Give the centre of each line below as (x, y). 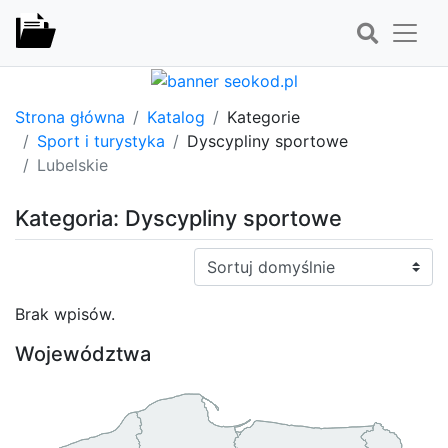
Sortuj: (218, 258)
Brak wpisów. (65, 313)
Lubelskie (72, 164)
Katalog (176, 116)
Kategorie (263, 116)
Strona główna (70, 116)
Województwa (83, 353)
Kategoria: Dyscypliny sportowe (178, 217)
